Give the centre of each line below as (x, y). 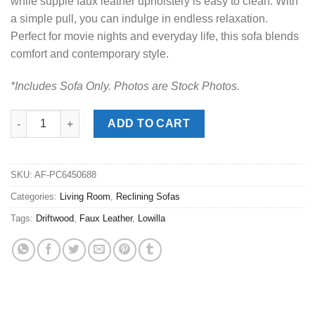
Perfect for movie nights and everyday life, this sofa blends (155, 37)
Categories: (35, 196)
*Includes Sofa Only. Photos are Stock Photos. (125, 86)
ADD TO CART (149, 124)
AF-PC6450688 (65, 174)
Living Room (85, 196)
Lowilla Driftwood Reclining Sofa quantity (110, 117)
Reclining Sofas (148, 196)
